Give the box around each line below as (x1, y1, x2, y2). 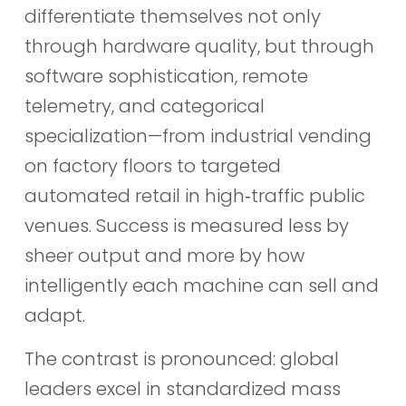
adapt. (24, 303, 85, 329)
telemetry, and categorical (24, 93, 265, 120)
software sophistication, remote (24, 63, 308, 90)
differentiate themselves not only (24, 4, 321, 30)
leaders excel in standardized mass (24, 375, 341, 401)
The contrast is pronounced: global (24, 345, 339, 372)
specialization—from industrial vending (24, 123, 372, 150)
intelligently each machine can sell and (24, 273, 379, 299)
